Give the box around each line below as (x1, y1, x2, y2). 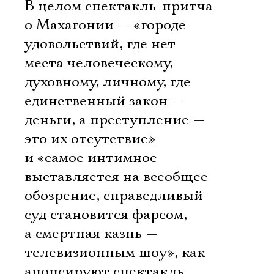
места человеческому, (24, 54, 173, 72)
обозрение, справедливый (24, 187, 203, 205)
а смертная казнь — (24, 224, 158, 243)
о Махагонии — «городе (24, 16, 186, 34)
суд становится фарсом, (24, 206, 187, 224)
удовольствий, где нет (24, 35, 176, 53)
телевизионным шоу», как (24, 243, 205, 262)
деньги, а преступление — (24, 111, 205, 129)
